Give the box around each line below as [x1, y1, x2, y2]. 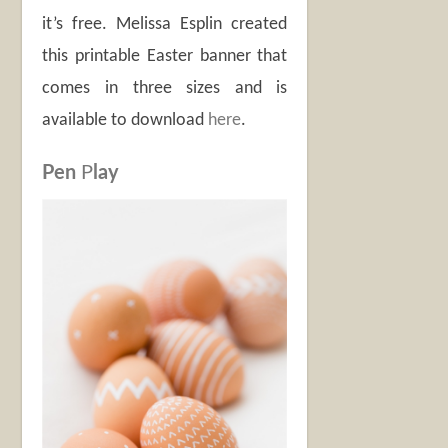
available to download [42, 111, 209, 130]
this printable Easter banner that [42, 47, 288, 66]
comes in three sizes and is [42, 79, 288, 98]
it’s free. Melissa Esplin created [42, 15, 288, 34]
